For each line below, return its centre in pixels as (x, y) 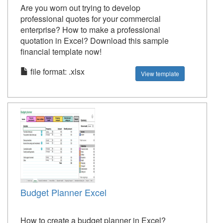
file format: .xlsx (56, 72)
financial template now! (61, 52)
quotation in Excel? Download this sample (95, 41)
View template (160, 74)
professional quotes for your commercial (91, 19)
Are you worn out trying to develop (80, 8)
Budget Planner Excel (63, 192)
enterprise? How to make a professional (90, 30)
